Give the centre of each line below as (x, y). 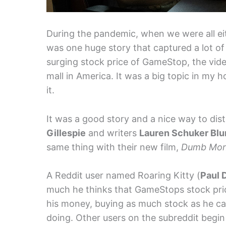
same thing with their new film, (114, 147)
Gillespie (66, 133)
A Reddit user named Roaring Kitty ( (123, 176)
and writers (112, 133)
